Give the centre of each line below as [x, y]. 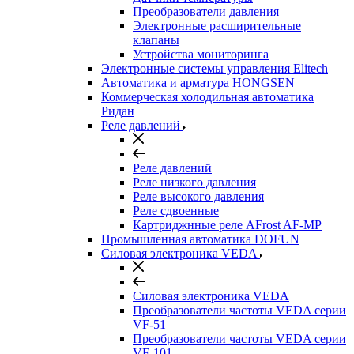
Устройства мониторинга [201, 54]
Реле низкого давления [194, 182]
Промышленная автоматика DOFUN [200, 239]
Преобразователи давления [206, 11]
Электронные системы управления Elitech [215, 68]
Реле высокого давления [198, 196]
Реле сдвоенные [176, 211]
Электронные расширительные [217, 26]
